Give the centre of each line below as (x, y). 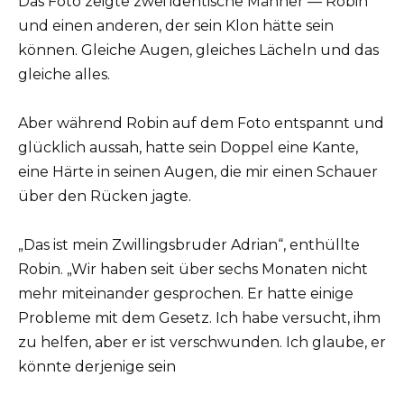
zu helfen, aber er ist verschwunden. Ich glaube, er (202, 343)
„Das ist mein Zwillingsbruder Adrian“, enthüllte (189, 245)
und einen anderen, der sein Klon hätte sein (176, 26)
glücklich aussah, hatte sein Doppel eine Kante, (188, 148)
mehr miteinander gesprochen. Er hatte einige (186, 294)
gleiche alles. (64, 75)
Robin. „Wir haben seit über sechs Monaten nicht (193, 270)
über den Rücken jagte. (105, 197)
